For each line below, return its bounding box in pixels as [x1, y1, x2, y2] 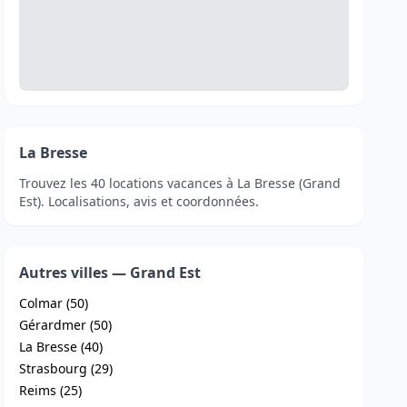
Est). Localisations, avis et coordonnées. [19, 193, 260, 210]
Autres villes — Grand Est [19, 263, 202, 283]
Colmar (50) [19, 294, 89, 312]
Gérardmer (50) [19, 316, 113, 333]
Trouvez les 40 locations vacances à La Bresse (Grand [19, 174, 342, 192]
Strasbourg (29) [19, 360, 114, 377]
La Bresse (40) [19, 338, 104, 355]
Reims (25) [19, 382, 83, 399]
